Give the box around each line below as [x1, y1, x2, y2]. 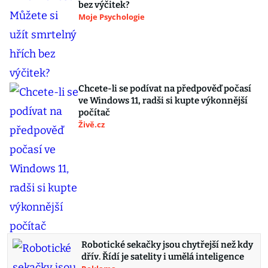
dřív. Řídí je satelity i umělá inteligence [81, 251, 244, 262]
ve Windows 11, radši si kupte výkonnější [78, 95, 248, 106]
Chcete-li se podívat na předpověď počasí [78, 83, 251, 94]
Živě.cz [78, 119, 105, 130]
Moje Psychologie [78, 11, 145, 22]
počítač [78, 107, 110, 118]
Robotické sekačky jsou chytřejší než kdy [81, 239, 253, 250]
